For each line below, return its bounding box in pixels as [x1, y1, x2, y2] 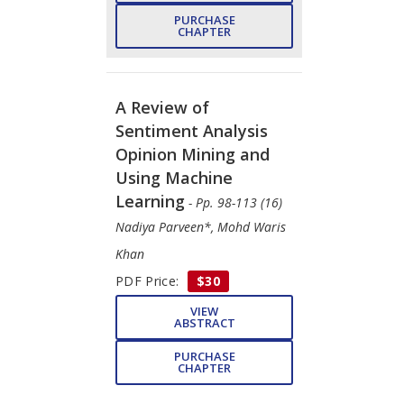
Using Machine [115, 166, 233, 188]
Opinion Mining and [115, 142, 270, 165]
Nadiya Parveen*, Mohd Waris [115, 217, 286, 235]
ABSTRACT [173, 314, 235, 331]
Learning [115, 189, 185, 212]
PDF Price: [115, 271, 183, 289]
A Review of [115, 96, 209, 118]
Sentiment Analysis [115, 119, 268, 142]
